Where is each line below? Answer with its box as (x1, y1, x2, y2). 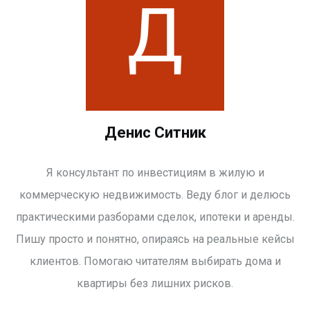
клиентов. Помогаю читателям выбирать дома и (29, 255, 281, 268)
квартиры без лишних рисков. (77, 277, 233, 291)
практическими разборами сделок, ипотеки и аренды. (15, 210, 295, 224)
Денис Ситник (104, 124, 206, 142)
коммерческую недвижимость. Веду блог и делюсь (19, 188, 291, 202)
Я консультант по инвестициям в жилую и (46, 166, 264, 180)
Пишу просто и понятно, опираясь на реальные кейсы (15, 232, 295, 246)
